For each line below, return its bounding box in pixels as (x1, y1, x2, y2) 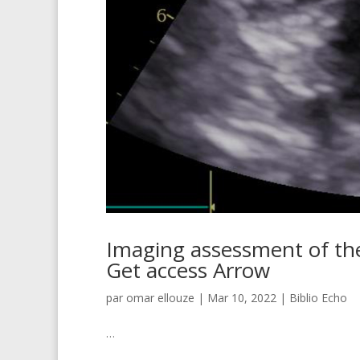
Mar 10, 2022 (207, 289, 276, 305)
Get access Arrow (106, 255, 270, 284)
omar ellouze (126, 289, 194, 305)
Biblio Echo (289, 289, 347, 305)
